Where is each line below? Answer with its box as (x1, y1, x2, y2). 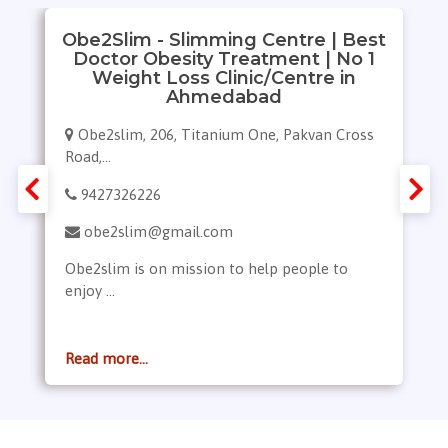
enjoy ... (65, 282, 115, 300)
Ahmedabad (166, 85, 282, 108)
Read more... (65, 350, 148, 368)
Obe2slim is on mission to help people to (65, 260, 348, 278)
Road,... (65, 148, 111, 166)
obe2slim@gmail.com (84, 223, 233, 241)
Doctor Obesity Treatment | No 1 (73, 47, 375, 70)
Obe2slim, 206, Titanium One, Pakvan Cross (78, 126, 374, 144)
